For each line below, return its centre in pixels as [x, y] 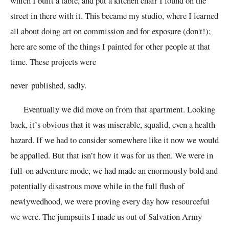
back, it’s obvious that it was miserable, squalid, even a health [113, 124]
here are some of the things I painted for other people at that [110, 46]
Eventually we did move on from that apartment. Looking [113, 109]
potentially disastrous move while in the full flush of [97, 186]
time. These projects [45, 61]
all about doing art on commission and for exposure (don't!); [111, 31]
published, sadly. [59, 85]
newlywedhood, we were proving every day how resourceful [110, 201]
